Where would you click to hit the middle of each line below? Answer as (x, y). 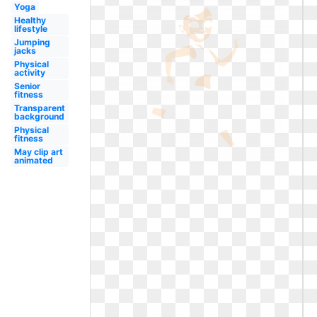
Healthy (30, 20)
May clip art (38, 152)
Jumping (32, 42)
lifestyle (30, 29)
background (39, 116)
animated (33, 160)
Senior (27, 86)
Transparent (39, 108)
